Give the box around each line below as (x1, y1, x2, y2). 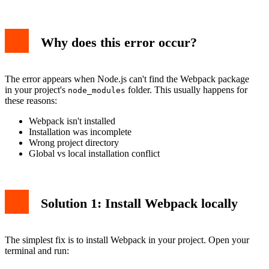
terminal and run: (5, 245, 69, 256)
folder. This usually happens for (125, 85, 247, 95)
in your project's (5, 85, 68, 95)
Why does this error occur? (41, 35, 197, 50)
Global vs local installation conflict (29, 148, 160, 159)
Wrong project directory (29, 138, 119, 148)
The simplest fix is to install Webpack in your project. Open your (5, 234, 249, 245)
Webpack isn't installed (29, 116, 115, 127)
